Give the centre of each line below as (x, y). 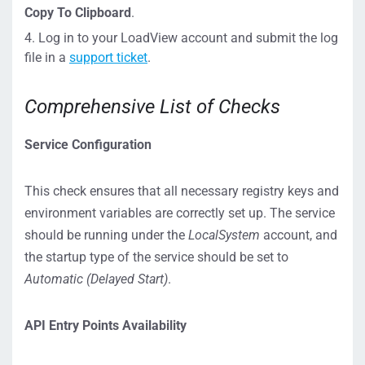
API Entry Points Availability (106, 325)
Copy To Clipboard (78, 13)
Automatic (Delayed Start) (96, 279)
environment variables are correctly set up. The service (180, 213)
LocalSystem (224, 235)
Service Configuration (88, 145)
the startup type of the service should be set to (156, 257)
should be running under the (106, 235)
